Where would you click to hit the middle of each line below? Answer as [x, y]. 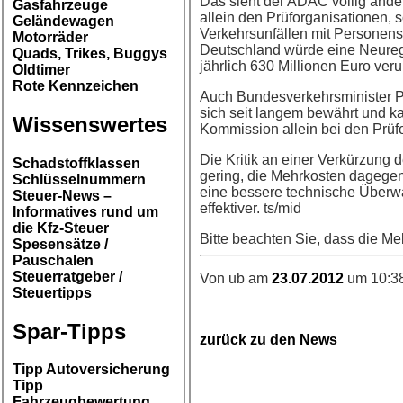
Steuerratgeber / [67, 276]
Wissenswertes [90, 124]
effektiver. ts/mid [251, 208]
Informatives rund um [85, 211]
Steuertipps [52, 292]
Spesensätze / [60, 244]
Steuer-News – [62, 195]
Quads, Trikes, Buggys [90, 53]
